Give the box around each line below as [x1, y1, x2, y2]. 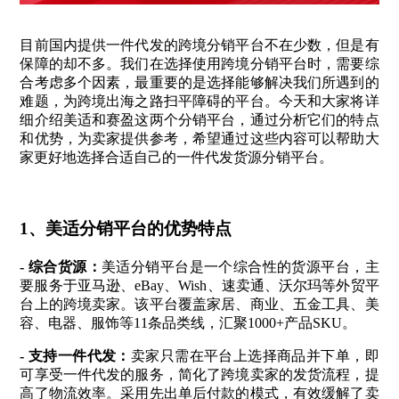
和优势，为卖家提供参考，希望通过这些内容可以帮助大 [20, 131, 379, 147]
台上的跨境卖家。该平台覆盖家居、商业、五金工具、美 [20, 296, 379, 312]
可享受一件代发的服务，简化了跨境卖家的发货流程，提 [20, 366, 379, 382]
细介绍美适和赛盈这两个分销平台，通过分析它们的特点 [20, 112, 379, 128]
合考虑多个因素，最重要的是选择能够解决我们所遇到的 [20, 75, 379, 91]
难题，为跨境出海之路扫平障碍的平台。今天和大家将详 [20, 94, 379, 110]
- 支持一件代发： [20, 347, 131, 363]
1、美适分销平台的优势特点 [20, 219, 232, 239]
